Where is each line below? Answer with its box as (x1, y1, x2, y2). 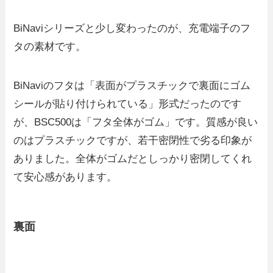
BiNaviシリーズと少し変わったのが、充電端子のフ (13, 23, 251, 35)
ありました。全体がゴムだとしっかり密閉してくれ (13, 153, 252, 165)
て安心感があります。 (13, 171, 118, 183)
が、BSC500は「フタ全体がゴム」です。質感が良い (13, 116, 258, 129)
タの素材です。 (13, 41, 87, 53)
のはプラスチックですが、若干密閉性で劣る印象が (13, 135, 252, 147)
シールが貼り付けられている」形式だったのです (13, 98, 242, 110)
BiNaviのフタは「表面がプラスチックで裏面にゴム (13, 80, 251, 92)
